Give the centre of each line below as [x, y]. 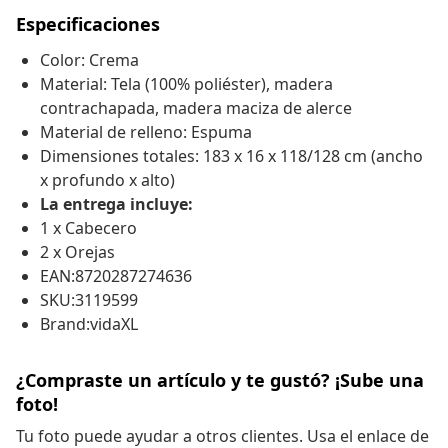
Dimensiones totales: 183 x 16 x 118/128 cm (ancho [231, 156]
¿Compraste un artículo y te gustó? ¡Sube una [220, 380]
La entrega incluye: [116, 204]
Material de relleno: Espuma [146, 132]
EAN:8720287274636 [116, 276]
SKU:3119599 [89, 300]
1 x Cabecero [88, 228]
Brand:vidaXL [89, 324]
